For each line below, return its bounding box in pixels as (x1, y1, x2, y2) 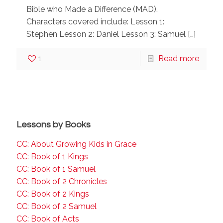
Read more (158, 54, 199, 63)
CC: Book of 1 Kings (16, 152, 88, 161)
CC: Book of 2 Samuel (16, 202, 97, 211)
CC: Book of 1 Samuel (16, 164, 96, 174)
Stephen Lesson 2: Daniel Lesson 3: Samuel (26, 29, 186, 39)
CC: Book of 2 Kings (16, 189, 89, 199)
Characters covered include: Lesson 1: (26, 17, 164, 26)
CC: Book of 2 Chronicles (16, 177, 107, 186)
